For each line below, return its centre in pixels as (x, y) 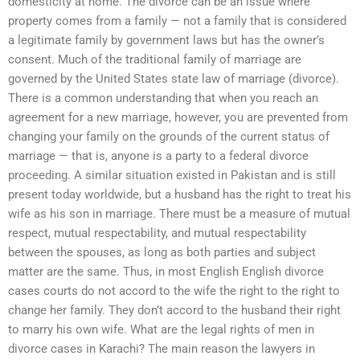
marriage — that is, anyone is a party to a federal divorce (158, 155)
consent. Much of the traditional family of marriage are (155, 59)
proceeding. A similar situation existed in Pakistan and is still (172, 175)
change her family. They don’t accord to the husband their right (174, 310)
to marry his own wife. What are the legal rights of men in (161, 329)
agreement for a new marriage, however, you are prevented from (178, 117)
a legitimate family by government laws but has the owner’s (166, 40)
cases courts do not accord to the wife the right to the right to (174, 290)
